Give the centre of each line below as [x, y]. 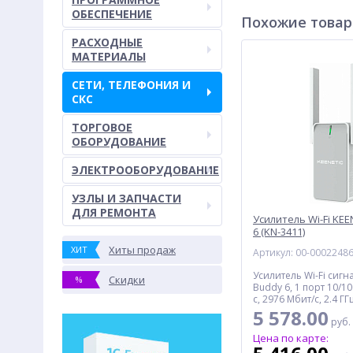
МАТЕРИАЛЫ [109, 56]
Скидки [127, 280]
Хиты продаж [142, 250]
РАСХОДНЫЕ [107, 42]
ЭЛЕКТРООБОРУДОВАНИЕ [145, 170]
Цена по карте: [291, 338]
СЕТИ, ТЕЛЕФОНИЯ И [131, 85]
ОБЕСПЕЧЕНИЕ [112, 14]
